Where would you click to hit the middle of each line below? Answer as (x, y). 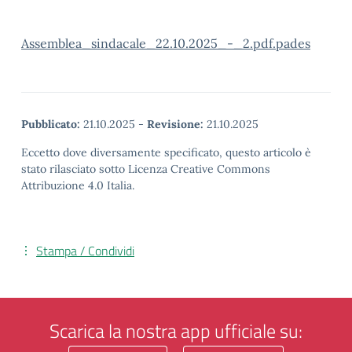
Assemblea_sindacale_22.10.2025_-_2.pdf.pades (166, 43)
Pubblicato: (51, 124)
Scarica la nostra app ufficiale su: (176, 331)
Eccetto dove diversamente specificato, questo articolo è (166, 152)
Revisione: (175, 124)
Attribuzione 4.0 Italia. (78, 185)
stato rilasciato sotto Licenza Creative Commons (146, 169)
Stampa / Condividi (85, 251)
